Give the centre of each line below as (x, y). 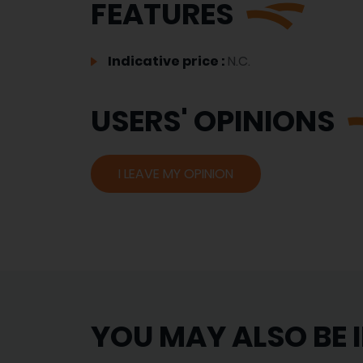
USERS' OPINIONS (213, 122)
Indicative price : (167, 62)
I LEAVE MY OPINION (176, 174)
